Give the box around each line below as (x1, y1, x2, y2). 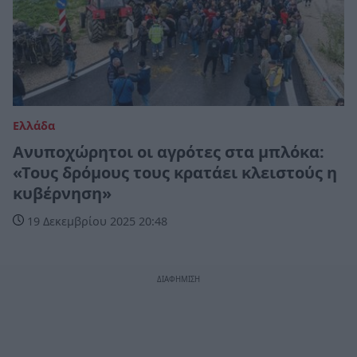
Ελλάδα (13, 118, 55, 134)
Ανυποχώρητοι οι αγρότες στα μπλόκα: (13, 141, 324, 163)
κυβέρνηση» (13, 182, 112, 205)
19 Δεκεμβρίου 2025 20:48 (24, 214, 167, 229)
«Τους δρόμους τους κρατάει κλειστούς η (13, 162, 337, 184)
